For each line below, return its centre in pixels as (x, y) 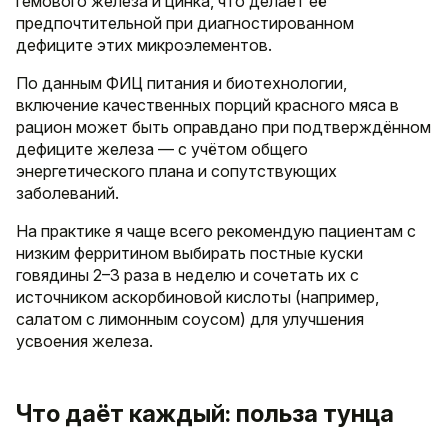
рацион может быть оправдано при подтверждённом (223, 127)
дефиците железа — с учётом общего (162, 149)
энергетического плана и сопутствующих (176, 171)
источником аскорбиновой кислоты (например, (197, 297)
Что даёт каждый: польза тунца (205, 414)
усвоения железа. (84, 341)
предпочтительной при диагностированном (185, 23)
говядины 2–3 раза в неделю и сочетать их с (187, 275)
